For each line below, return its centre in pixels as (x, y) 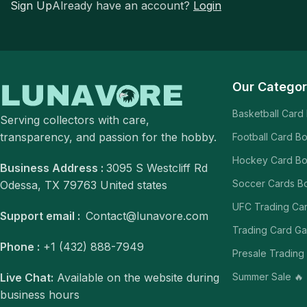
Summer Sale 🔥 (268, 277)
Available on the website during (136, 278)
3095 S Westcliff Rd (157, 168)
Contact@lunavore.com (147, 216)
